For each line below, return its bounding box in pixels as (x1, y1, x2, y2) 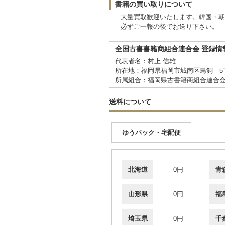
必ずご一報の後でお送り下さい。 (114, 22, 218, 30)
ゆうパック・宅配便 (122, 128, 181, 136)
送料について (109, 97, 151, 106)
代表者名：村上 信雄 (115, 57, 176, 65)
